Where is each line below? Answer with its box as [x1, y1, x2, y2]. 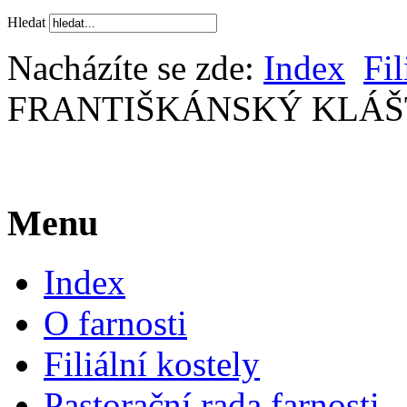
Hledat [7, 15, 49, 31]
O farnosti [44, 303, 187, 342]
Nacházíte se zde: [7, 48, 263, 88]
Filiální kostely [44, 343, 260, 383]
